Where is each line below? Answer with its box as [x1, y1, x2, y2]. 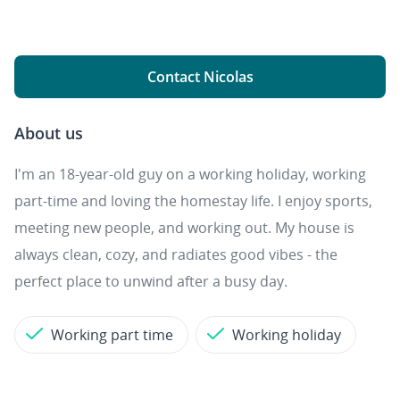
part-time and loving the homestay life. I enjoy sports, [14, 191, 372, 211]
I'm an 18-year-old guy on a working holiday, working [14, 164, 366, 184]
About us [14, 122, 83, 144]
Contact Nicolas [146, 67, 254, 87]
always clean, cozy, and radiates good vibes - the [14, 245, 337, 264]
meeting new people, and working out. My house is [14, 218, 354, 237]
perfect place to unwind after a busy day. [14, 271, 287, 291]
